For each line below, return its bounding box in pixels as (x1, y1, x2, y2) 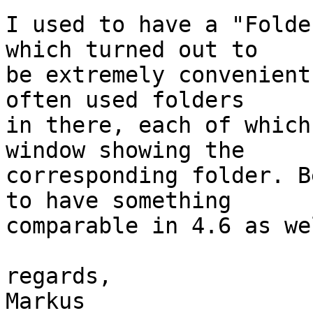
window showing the (6, 138, 245, 163)
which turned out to (6, 37, 258, 63)
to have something (6, 188, 231, 214)
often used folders (6, 87, 245, 113)
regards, (6, 263, 112, 289)
